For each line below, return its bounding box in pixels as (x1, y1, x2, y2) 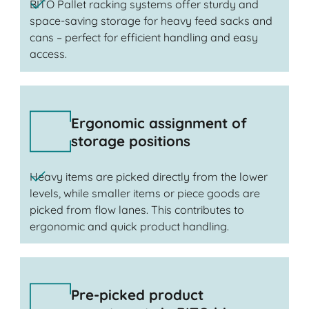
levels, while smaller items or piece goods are (29, 186, 260, 201)
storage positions (70, 131, 190, 150)
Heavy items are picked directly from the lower (29, 170, 268, 184)
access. (29, 47, 67, 61)
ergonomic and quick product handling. (29, 219, 229, 234)
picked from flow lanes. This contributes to (29, 203, 244, 217)
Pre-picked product (70, 286, 203, 304)
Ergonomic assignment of (70, 113, 247, 132)
